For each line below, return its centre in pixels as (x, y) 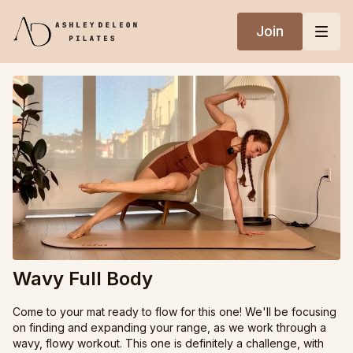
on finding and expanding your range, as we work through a (169, 328)
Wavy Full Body (83, 279)
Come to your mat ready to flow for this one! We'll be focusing (175, 312)
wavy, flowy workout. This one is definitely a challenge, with (168, 344)
